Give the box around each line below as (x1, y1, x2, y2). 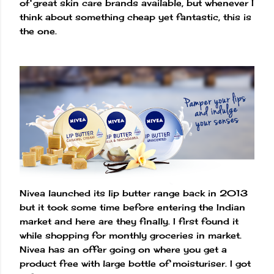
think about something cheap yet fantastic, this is (20, 12, 251, 23)
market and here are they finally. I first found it (20, 215, 239, 226)
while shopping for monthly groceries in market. (20, 229, 242, 240)
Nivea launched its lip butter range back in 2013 (20, 187, 248, 198)
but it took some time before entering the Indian (20, 201, 245, 212)
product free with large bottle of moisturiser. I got (20, 257, 251, 268)
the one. (20, 26, 60, 37)
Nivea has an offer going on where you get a (20, 243, 227, 254)
